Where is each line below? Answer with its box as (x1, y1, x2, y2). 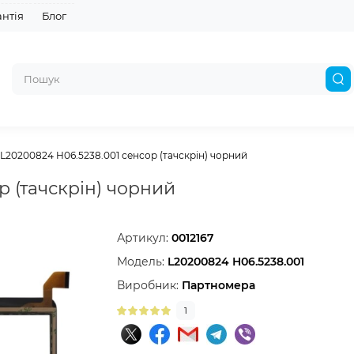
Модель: (117, 254, 168, 269)
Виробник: (117, 278, 183, 292)
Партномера (182, 278, 256, 292)
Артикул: (117, 231, 172, 245)
